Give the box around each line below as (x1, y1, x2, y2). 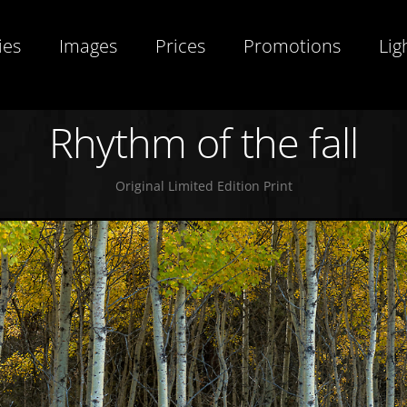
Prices (155, 34, 205, 58)
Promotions (243, 34, 341, 58)
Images (59, 34, 117, 58)
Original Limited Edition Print (114, 177, 293, 194)
